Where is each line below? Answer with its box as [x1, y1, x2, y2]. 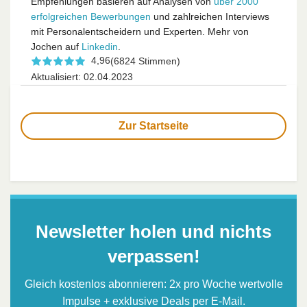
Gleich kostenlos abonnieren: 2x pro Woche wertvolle [24, 278, 283, 290]
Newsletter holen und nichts [36, 221, 271, 242]
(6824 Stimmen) [110, 55, 180, 66]
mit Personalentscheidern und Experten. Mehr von [31, 25, 249, 37]
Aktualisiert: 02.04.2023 [31, 71, 133, 82]
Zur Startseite [119, 119, 188, 132]
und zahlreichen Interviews [151, 10, 269, 22]
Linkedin [82, 40, 118, 52]
